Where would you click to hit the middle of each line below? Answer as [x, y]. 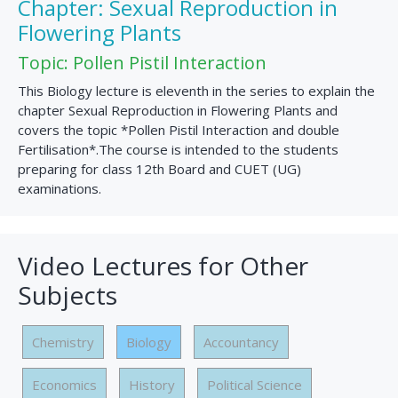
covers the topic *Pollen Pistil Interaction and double [179, 130]
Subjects [68, 295]
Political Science [255, 385]
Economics [64, 385]
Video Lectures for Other [163, 266]
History [152, 385]
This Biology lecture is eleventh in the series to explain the [196, 91]
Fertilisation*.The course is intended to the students [178, 150]
